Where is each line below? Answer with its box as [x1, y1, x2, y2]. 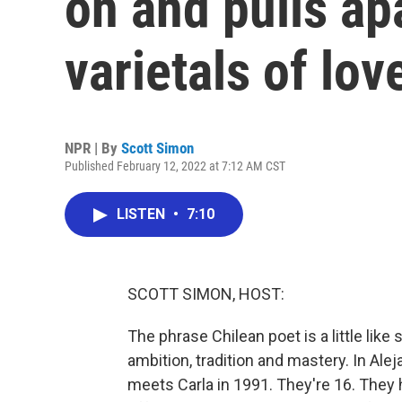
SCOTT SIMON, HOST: [127, 284, 284, 303]
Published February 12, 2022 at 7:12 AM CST [65, 159, 285, 173]
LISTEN [117, 205, 169, 223]
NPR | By [65, 139, 121, 157]
